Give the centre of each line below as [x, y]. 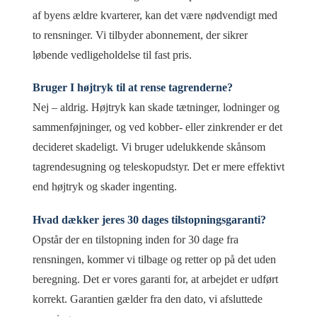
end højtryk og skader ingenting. [105, 187]
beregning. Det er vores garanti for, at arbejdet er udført [155, 279]
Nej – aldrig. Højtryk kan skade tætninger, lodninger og [156, 108]
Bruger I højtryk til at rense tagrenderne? [133, 88]
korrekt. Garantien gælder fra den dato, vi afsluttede [148, 299]
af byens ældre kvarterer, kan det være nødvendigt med [155, 15]
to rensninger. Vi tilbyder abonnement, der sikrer [140, 35]
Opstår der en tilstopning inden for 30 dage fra [136, 239]
